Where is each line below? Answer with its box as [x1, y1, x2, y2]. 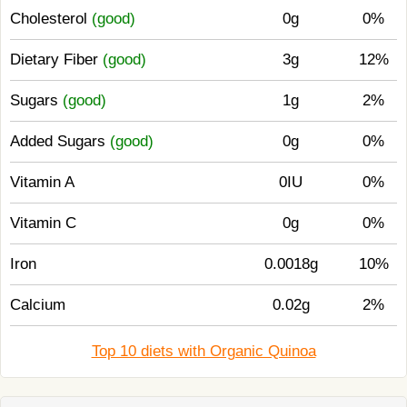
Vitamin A [10, 174, 74, 191]
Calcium [10, 296, 65, 313]
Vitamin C [10, 214, 76, 232]
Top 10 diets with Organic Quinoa [91, 342, 316, 360]
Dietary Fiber [10, 51, 103, 68]
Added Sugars [10, 133, 110, 150]
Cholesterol [10, 10, 92, 27]
